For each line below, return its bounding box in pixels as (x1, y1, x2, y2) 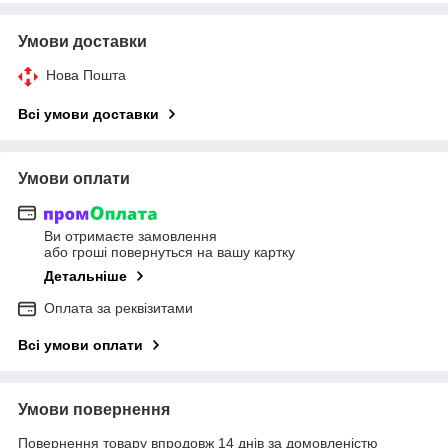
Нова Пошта (46, 66, 126, 83)
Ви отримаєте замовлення (44, 227, 217, 244)
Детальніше (44, 267, 127, 284)
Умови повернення (18, 400, 170, 418)
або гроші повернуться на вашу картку (44, 243, 295, 260)
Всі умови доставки (18, 105, 159, 122)
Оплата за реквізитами (44, 299, 193, 316)
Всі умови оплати (18, 336, 143, 353)
